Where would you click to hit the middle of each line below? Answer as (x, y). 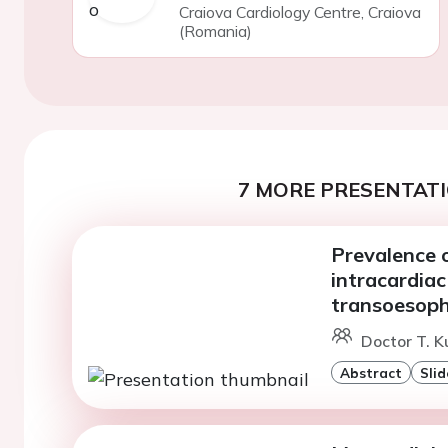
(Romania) (215, 31)
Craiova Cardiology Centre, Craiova (299, 12)
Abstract (370, 372)
